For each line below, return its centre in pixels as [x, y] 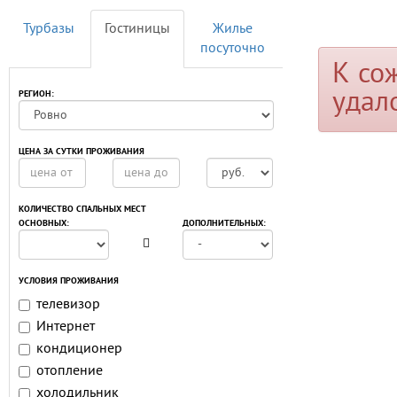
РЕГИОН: [36, 94]
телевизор [68, 305]
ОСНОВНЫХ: [44, 224]
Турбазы [49, 29]
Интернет [66, 327]
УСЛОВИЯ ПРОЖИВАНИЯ [69, 281]
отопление [70, 371]
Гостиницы [137, 29]
